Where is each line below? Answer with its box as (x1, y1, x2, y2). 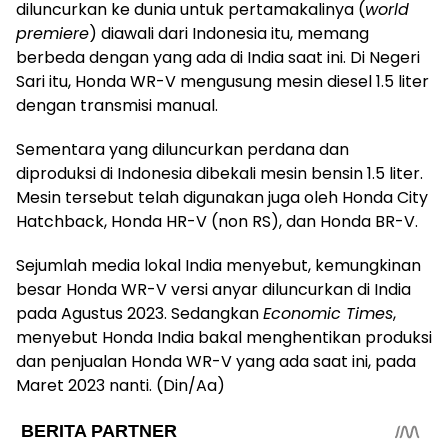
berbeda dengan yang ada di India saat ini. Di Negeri (16, 45, 420, 69)
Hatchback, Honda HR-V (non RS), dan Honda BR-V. (16, 209, 418, 233)
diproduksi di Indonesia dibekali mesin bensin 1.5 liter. (16, 161, 423, 185)
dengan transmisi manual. (16, 93, 218, 117)
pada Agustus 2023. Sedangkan (16, 301, 263, 325)
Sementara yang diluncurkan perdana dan (16, 137, 349, 161)
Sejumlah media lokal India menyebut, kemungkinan (16, 253, 421, 277)
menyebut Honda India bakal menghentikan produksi (16, 325, 432, 349)
